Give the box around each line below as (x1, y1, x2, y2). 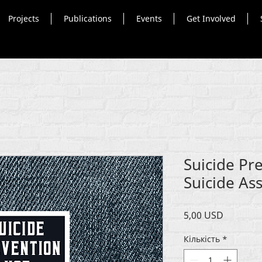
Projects (8, 13, 39, 24)
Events (136, 13, 162, 24)
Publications (63, 13, 112, 24)
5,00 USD (184, 208, 223, 222)
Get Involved (186, 13, 236, 24)
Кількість (184, 233, 220, 244)
